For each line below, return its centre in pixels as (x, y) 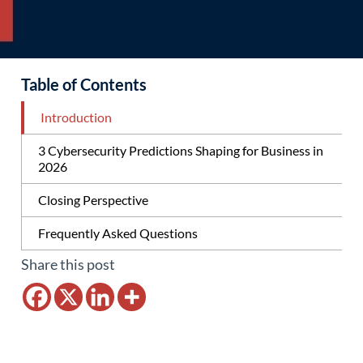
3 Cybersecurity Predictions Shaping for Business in (181, 150)
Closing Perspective (93, 200)
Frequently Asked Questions (118, 233)
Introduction (76, 117)
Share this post (68, 264)
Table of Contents (84, 84)
